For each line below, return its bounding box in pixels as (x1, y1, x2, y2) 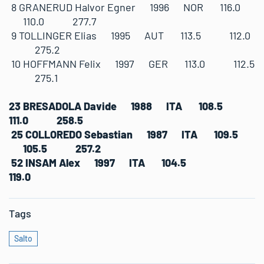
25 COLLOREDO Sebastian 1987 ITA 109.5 (9, 128, 250, 141)
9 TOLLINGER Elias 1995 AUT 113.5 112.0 (9, 29, 250, 42)
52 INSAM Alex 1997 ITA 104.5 (9, 156, 240, 169)
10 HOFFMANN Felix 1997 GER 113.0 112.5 (9, 57, 255, 70)
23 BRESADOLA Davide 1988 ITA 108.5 (9, 100, 249, 113)
